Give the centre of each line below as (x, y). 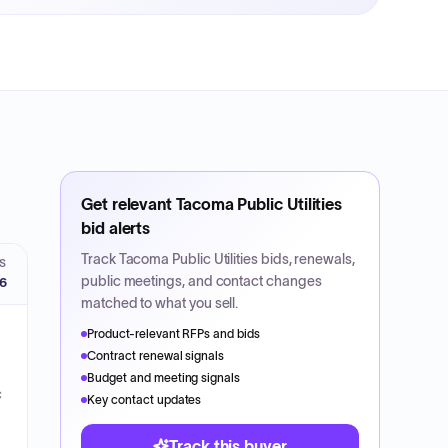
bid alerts (116, 228)
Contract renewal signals (156, 355)
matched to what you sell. (160, 303)
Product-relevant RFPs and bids (174, 333)
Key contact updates (144, 399)
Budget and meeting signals (164, 377)
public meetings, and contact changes (201, 281)
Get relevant (128, 204)
